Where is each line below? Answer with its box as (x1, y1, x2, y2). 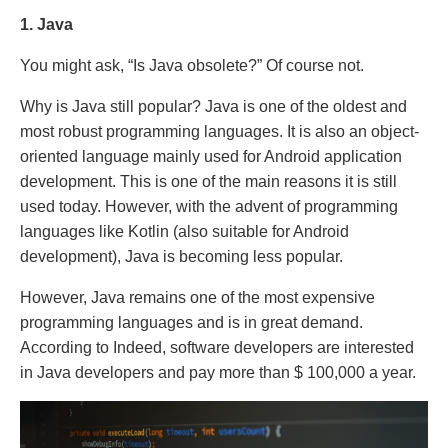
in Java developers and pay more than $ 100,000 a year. (20, 364, 416, 381)
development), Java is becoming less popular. (20, 248, 343, 265)
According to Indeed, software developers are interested (20, 339, 414, 356)
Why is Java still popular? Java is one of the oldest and (20, 98, 407, 115)
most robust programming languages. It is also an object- (20, 123, 419, 140)
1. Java (20, 16, 73, 33)
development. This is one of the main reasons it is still (20, 173, 397, 190)
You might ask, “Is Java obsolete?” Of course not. (20, 57, 364, 74)
